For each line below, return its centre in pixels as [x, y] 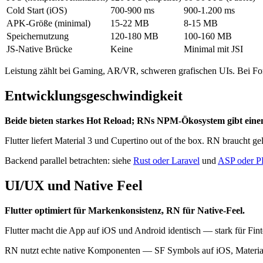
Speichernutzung [38, 36]
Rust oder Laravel [166, 160]
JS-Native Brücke [39, 49]
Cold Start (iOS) [37, 10]
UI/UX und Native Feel [74, 185]
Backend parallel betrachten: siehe [69, 160]
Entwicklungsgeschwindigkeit [94, 95]
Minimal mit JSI [213, 49]
